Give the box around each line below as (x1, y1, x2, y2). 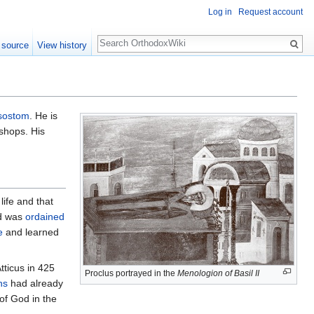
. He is (29, 110, 57, 122)
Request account (238, 7, 303, 18)
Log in (208, 7, 232, 18)
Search (97, 28, 144, 44)
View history (37, 40, 88, 50)
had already (8, 278, 63, 289)
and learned (3, 226, 59, 238)
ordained (25, 211, 64, 223)
